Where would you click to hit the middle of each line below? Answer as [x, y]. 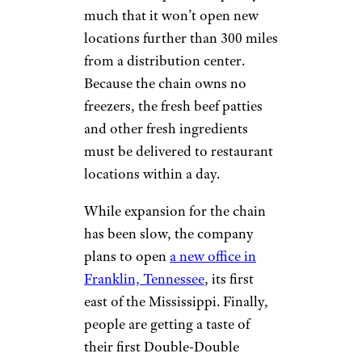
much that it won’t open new [171, 16]
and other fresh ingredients [166, 129]
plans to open [127, 257]
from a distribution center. [164, 61]
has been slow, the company [169, 234]
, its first [229, 279]
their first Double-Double [162, 347]
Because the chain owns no [165, 84]
